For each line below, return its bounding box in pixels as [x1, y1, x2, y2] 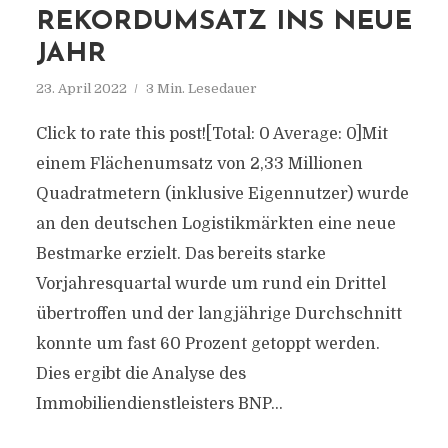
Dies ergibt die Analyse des [35, 365, 246, 383]
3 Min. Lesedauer [145, 81, 257, 96]
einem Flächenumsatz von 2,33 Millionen [35, 155, 363, 173]
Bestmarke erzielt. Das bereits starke [35, 245, 326, 263]
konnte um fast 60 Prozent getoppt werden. [35, 335, 380, 353]
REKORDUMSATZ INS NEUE [35, 9, 412, 36]
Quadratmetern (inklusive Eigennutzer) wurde [35, 185, 409, 203]
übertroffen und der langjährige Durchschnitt [35, 305, 402, 323]
